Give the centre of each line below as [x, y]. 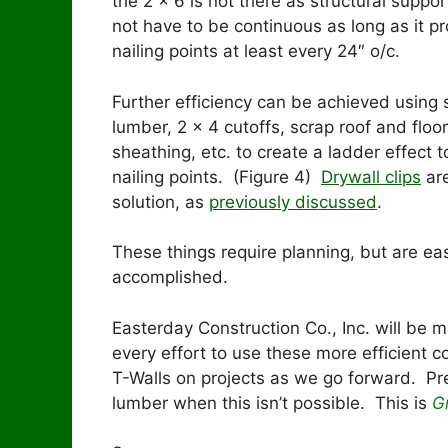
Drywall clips [371, 176]
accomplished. [170, 277]
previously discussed [293, 201]
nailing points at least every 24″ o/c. [256, 51]
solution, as [160, 201]
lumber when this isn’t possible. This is [272, 402]
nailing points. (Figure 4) [216, 176]
